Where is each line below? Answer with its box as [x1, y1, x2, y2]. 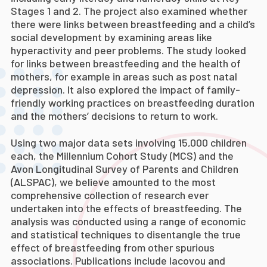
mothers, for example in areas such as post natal [11, 70, 237, 83]
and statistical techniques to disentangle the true [11, 227, 241, 241]
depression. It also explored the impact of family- [11, 83, 240, 96]
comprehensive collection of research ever [11, 188, 209, 201]
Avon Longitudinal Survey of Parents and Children [11, 162, 238, 175]
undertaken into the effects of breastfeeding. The [11, 201, 242, 215]
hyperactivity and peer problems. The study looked [11, 44, 246, 57]
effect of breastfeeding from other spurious [11, 240, 215, 254]
